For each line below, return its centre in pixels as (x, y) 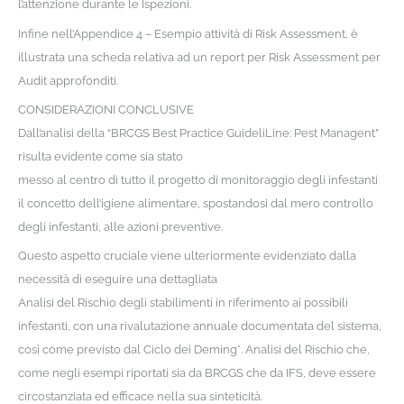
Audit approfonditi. (68, 80)
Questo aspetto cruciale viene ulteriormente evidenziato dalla (187, 256)
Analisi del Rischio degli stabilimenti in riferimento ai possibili (183, 303)
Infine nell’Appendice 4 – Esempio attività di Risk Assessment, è (188, 33)
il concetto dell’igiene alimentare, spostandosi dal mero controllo (195, 204)
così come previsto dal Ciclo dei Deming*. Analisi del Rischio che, (193, 350)
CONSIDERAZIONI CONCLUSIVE (106, 110)
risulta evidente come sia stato (100, 157)
